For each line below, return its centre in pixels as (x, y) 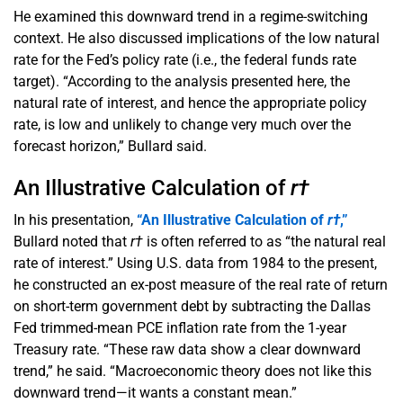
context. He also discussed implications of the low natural (197, 38)
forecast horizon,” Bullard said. (110, 146)
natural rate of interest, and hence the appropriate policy (190, 103)
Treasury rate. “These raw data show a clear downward (187, 349)
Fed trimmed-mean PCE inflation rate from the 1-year (180, 327)
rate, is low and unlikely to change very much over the (182, 124)
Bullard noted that (72, 241)
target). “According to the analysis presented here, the (182, 81)
